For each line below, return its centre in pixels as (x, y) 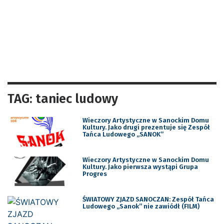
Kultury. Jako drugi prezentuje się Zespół (146, 127)
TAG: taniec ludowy (63, 99)
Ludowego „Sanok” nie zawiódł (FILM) (141, 206)
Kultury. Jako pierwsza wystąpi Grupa (140, 166)
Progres (94, 173)
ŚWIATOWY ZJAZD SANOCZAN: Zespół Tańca (148, 199)
